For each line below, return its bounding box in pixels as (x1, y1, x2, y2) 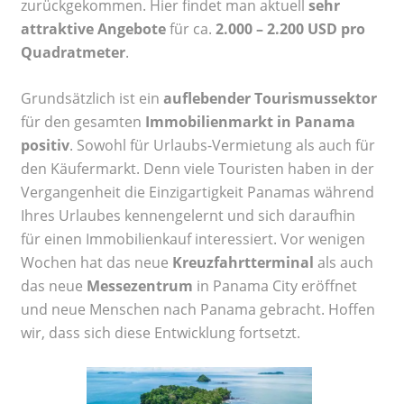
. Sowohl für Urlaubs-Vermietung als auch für (69, 134, 375, 155)
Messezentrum (87, 275, 193, 296)
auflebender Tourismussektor (163, 87, 377, 108)
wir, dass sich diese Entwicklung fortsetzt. (21, 322, 300, 343)
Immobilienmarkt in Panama (145, 111, 355, 132)
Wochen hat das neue (21, 252, 172, 272)
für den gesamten (21, 111, 145, 132)
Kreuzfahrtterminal (172, 252, 314, 272)
